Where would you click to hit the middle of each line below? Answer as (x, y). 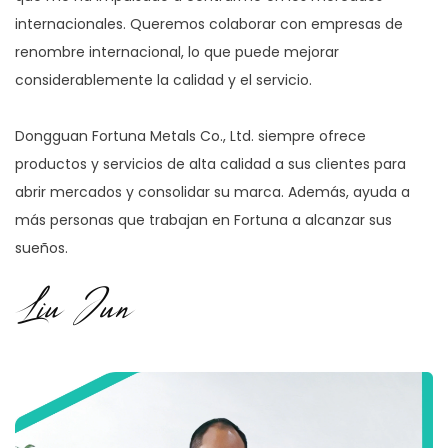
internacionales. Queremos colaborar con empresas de (209, 23)
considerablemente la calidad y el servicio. (163, 79)
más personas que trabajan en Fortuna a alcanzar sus (203, 219)
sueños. (41, 247)
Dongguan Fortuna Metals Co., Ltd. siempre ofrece (190, 135)
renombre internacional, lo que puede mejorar (177, 51)
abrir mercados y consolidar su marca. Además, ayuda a (212, 191)
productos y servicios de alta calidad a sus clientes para (210, 163)
